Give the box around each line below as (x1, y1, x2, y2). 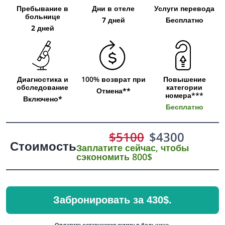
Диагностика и (17, 74, 68, 84)
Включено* (23, 94, 62, 103)
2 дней (31, 23, 54, 33)
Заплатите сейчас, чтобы (76, 142, 189, 154)
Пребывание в (17, 4, 69, 13)
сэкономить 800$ (76, 151, 152, 163)
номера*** (165, 90, 204, 100)
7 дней (101, 15, 125, 25)
